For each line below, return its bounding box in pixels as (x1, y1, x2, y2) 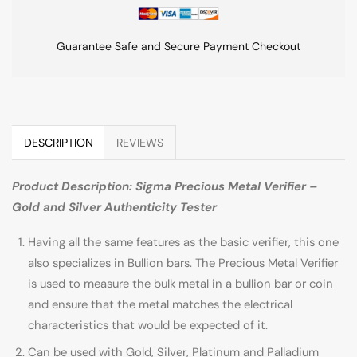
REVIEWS (116, 135, 163, 150)
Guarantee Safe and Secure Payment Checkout (57, 38, 300, 53)
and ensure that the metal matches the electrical (28, 296, 292, 313)
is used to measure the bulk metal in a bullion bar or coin (28, 276, 333, 292)
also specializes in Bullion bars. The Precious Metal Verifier (28, 255, 338, 272)
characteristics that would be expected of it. (28, 317, 268, 334)
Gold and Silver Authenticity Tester (12, 198, 217, 215)
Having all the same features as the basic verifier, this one (28, 234, 339, 251)
